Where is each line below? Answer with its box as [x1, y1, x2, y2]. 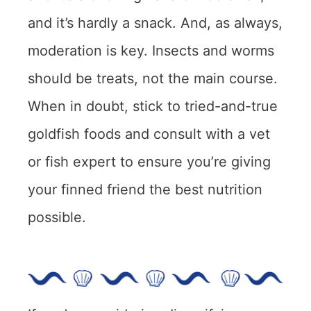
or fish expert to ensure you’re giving [28, 153, 271, 171]
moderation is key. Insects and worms [28, 42, 274, 60]
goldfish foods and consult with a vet [28, 126, 270, 143]
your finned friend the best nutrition [28, 181, 262, 199]
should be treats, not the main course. [28, 70, 278, 87]
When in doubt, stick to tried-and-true [28, 98, 278, 115]
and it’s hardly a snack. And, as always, [28, 15, 283, 32]
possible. [28, 209, 86, 226]
